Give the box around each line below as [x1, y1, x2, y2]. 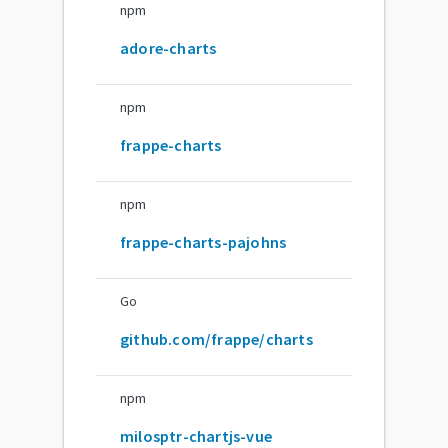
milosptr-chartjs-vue [120, 425, 272, 446]
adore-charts [120, 37, 217, 58]
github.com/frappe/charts [120, 328, 313, 349]
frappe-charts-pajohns [120, 231, 287, 252]
